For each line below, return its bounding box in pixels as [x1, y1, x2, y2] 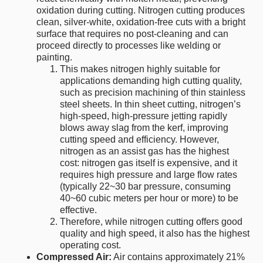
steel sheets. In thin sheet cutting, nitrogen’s [60, 99, 241, 110]
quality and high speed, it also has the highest [60, 228, 250, 239]
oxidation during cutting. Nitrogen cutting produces [36, 5, 245, 16]
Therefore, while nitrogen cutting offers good [60, 217, 243, 227]
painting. [36, 52, 73, 63]
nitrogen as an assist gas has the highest [60, 146, 230, 157]
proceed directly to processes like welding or [36, 41, 221, 51]
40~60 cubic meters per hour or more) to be [60, 193, 239, 204]
